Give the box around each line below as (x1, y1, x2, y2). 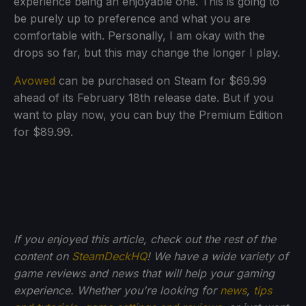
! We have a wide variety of (147, 249, 288, 263)
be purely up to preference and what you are (14, 11, 251, 25)
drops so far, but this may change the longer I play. (14, 45, 280, 59)
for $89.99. (14, 124, 73, 139)
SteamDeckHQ (72, 249, 147, 263)
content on (14, 249, 72, 263)
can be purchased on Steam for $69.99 (55, 73, 266, 87)
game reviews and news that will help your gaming (14, 266, 275, 280)
